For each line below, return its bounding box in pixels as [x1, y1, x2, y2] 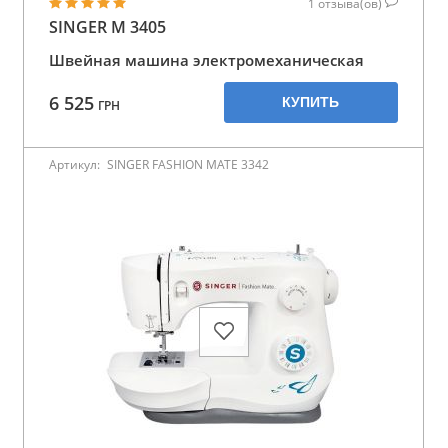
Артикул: [49, 156, 103, 174]
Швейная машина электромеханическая [49, 50, 364, 71]
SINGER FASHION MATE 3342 [107, 156, 269, 174]
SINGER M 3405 [49, 16, 166, 39]
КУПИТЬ [282, 94, 340, 111]
